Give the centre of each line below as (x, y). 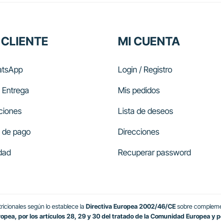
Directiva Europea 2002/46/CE (130, 207)
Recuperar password (154, 153)
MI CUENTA (149, 41)
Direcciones (139, 132)
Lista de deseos (146, 111)
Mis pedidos (139, 91)
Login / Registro (145, 70)
